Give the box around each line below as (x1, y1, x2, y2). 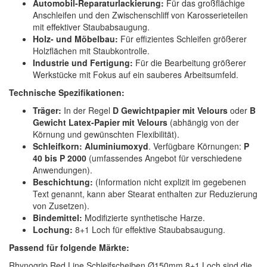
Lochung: (33, 223, 73, 235)
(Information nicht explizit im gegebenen (93, 175, 246, 188)
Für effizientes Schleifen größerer (118, 32, 247, 45)
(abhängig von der (167, 116, 239, 128)
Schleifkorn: (33, 139, 82, 152)
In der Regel (61, 104, 113, 116)
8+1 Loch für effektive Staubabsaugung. (73, 223, 225, 235)
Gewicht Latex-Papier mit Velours (33, 116, 167, 128)
